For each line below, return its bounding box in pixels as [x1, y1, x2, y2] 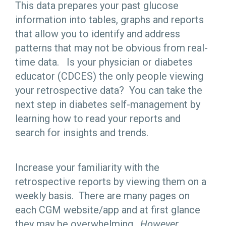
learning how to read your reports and [15, 112, 181, 125]
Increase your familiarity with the [15, 161, 159, 174]
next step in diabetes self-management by [15, 98, 200, 110]
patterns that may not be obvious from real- [15, 41, 208, 54]
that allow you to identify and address [15, 27, 180, 40]
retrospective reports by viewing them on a [15, 176, 206, 188]
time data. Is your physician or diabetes [15, 55, 193, 68]
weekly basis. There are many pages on [15, 190, 190, 202]
